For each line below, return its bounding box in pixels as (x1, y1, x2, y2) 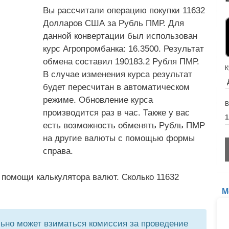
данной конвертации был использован (43, 31, 197, 41)
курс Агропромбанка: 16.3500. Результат (43, 44, 204, 54)
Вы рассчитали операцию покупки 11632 (43, 6, 205, 15)
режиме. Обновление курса (43, 95, 153, 105)
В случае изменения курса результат (43, 70, 192, 79)
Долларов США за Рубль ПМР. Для (43, 18, 184, 28)
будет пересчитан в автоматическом (43, 82, 190, 92)
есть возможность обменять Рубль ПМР (43, 121, 205, 130)
